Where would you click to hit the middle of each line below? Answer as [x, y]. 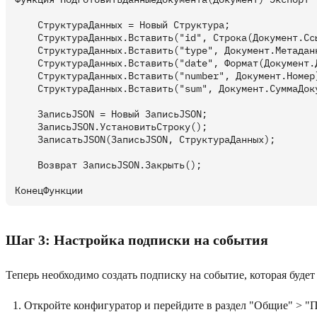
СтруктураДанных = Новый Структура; [122, 25]
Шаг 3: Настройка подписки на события [137, 240]
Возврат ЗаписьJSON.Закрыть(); [108, 165]
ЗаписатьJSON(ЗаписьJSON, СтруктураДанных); [145, 140]
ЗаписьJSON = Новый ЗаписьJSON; [111, 114]
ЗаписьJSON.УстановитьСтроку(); [111, 127]
